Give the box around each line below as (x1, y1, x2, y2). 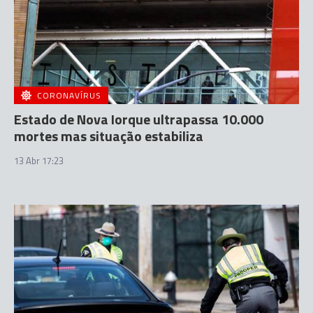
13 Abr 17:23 (14, 153, 64, 168)
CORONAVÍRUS (37, 88, 101, 102)
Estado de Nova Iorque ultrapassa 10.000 (14, 108, 263, 130)
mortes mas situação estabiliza (14, 124, 203, 147)
